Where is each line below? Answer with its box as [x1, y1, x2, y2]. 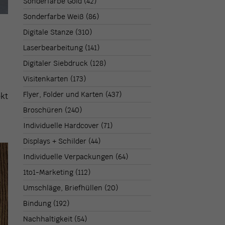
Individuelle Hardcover [23, 121, 99, 131]
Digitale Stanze [23, 28, 74, 37]
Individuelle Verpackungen [23, 152, 114, 162]
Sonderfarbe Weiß [23, 12, 84, 22]
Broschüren [23, 105, 63, 115]
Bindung [23, 199, 52, 208]
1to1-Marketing [23, 168, 74, 177]
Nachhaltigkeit [23, 214, 73, 224]
